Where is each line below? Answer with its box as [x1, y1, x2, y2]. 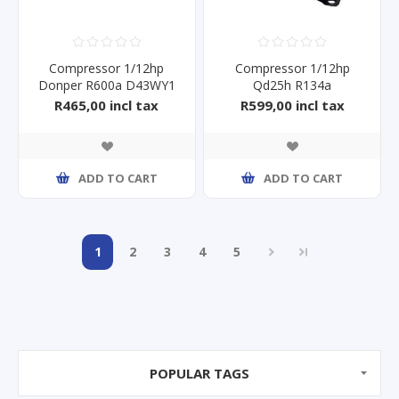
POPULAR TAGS [150, 363, 249, 382]
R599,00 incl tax [240, 95, 345, 114]
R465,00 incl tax [54, 95, 159, 114]
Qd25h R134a [253, 76, 332, 94]
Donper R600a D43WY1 [37, 76, 175, 94]
